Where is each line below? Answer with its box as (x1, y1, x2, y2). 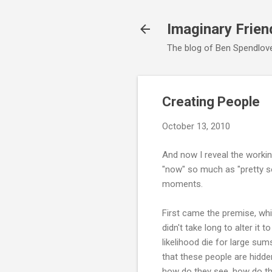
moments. (162, 178, 203, 189)
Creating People (162, 94, 260, 109)
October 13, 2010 (162, 121, 230, 132)
